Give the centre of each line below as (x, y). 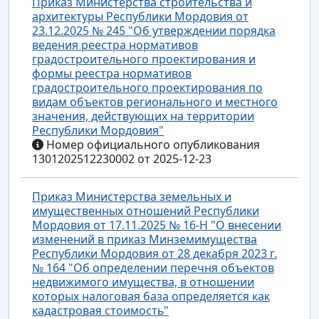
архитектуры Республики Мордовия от (140, 16)
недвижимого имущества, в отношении (143, 282)
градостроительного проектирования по (147, 87)
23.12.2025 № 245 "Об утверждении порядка (154, 30)
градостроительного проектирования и (144, 59)
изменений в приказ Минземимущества (145, 239)
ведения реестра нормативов (115, 45)
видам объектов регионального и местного (155, 101)
